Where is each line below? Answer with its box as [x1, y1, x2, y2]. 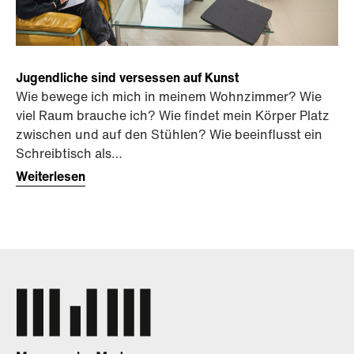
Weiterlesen [16, 166, 85, 186]
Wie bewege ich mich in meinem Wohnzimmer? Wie [16, 86, 322, 106]
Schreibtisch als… [16, 143, 122, 163]
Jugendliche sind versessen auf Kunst [16, 67, 239, 87]
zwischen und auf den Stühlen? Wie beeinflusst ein [16, 124, 322, 144]
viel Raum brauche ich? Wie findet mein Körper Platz [16, 105, 330, 125]
